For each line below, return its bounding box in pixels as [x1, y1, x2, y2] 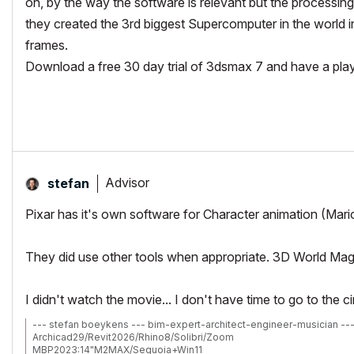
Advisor [105, 175, 149, 191]
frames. [25, 36, 68, 53]
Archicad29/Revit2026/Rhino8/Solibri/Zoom [32, 330, 234, 343]
